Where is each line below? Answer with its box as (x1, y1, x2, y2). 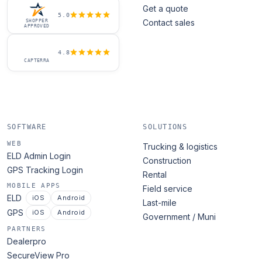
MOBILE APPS (7, 182, 61, 190)
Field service (143, 184, 193, 194)
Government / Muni (143, 212, 216, 222)
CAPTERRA (24, 58, 50, 64)
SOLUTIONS (143, 123, 188, 132)
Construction (143, 156, 192, 166)
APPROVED (24, 23, 50, 29)
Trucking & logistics (143, 142, 218, 152)
